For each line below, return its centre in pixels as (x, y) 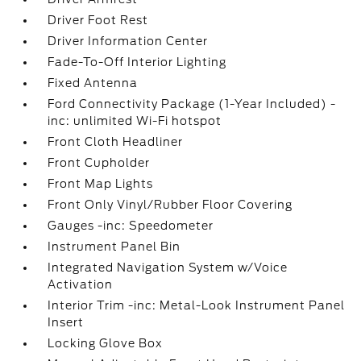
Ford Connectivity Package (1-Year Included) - (192, 104)
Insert (66, 322)
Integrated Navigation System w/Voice (168, 268)
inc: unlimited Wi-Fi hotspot (135, 121)
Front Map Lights (101, 184)
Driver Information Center (128, 41)
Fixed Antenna (93, 83)
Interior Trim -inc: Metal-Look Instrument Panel (197, 305)
